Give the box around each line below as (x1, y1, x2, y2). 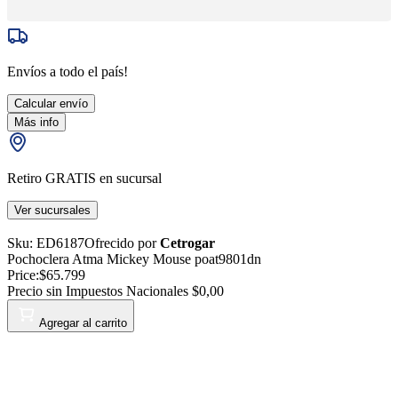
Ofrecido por (84, 235, 160, 251)
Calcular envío (14, 96, 88, 110)
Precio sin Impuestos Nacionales (7, 283, 192, 298)
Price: (7, 267, 39, 283)
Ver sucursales (14, 203, 91, 217)
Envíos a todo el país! (7, 63, 128, 79)
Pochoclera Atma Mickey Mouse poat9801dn (7, 251, 261, 267)
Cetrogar (160, 235, 215, 251)
